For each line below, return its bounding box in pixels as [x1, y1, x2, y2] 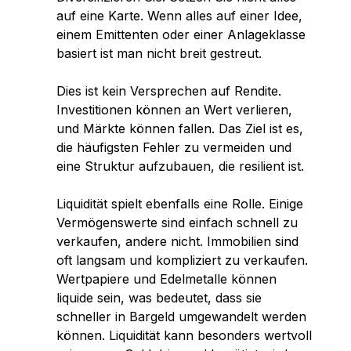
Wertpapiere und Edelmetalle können [56, 271, 277, 287]
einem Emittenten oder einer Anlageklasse [56, 27, 306, 42]
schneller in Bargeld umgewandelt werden [56, 309, 306, 324]
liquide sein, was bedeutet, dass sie [56, 290, 262, 306]
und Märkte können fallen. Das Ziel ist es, [56, 121, 303, 136]
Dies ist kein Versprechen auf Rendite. [56, 83, 281, 99]
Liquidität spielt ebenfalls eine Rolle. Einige [56, 196, 303, 212]
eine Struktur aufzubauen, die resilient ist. [56, 158, 308, 174]
